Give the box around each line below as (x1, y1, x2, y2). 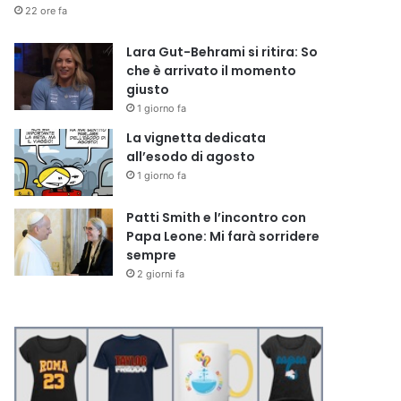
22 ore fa (25, 4, 68, 17)
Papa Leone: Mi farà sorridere (126, 226, 320, 245)
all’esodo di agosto (126, 147, 256, 166)
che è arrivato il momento (126, 61, 297, 80)
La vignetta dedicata (126, 128, 267, 147)
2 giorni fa (137, 267, 185, 280)
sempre (126, 245, 177, 264)
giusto (126, 80, 170, 98)
